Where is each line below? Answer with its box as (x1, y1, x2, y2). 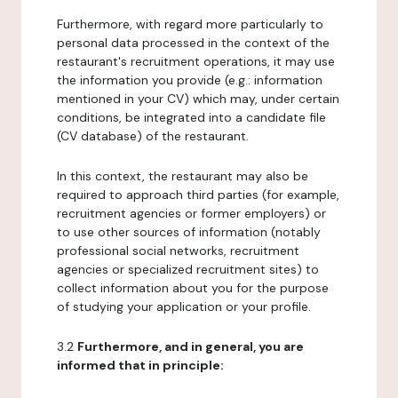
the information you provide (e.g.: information (57, 72, 322, 88)
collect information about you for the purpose (57, 280, 329, 296)
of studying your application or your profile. (57, 298, 311, 314)
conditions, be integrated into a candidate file (57, 109, 326, 125)
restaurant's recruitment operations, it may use (57, 53, 335, 69)
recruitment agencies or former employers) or (57, 205, 326, 221)
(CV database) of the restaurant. (57, 128, 249, 144)
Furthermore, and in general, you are (77, 338, 304, 354)
